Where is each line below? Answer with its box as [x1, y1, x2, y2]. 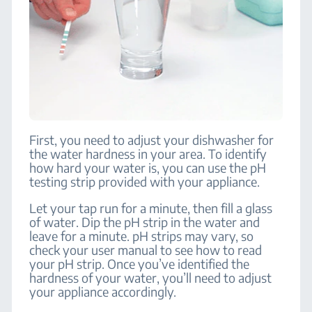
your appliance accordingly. [29, 283, 177, 299]
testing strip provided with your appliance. [29, 173, 260, 189]
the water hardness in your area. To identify [29, 146, 267, 162]
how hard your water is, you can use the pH [29, 159, 267, 175]
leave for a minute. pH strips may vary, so [29, 228, 254, 244]
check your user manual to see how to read [29, 242, 263, 258]
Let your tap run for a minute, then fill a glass [29, 200, 273, 216]
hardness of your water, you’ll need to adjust [29, 270, 272, 286]
